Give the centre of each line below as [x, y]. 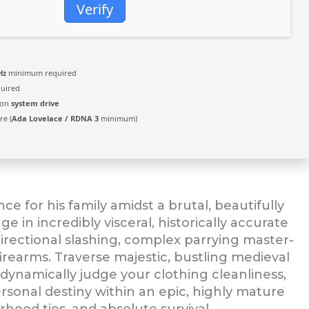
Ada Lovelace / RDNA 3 [55, 118]
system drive [35, 103]
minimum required [41, 73]
